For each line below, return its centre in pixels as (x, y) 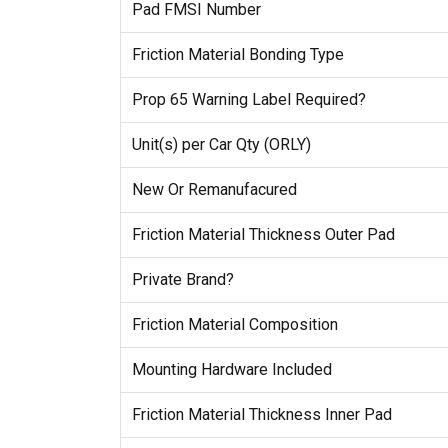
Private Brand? (182, 280)
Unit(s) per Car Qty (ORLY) (221, 145)
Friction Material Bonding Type (237, 55)
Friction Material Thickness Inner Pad (261, 415)
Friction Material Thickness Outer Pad (263, 235)
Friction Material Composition (234, 325)
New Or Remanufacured (214, 190)
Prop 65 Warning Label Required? (248, 100)
